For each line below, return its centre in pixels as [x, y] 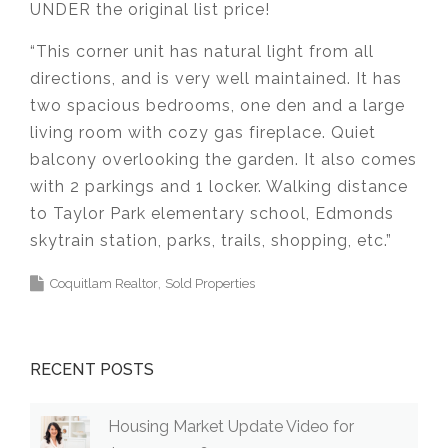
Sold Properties [210, 283]
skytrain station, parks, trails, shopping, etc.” [211, 240]
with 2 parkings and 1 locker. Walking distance [219, 186]
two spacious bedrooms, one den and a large [217, 105]
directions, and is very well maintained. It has [216, 78]
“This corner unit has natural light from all [202, 51]
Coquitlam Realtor [104, 283]
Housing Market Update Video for [231, 426]
